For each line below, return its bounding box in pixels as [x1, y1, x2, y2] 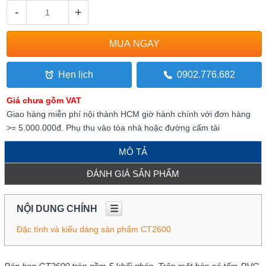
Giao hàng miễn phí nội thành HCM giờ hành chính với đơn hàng [7, 109, 251, 119]
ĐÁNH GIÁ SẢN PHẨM [86, 168, 179, 179]
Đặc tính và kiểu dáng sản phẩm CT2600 [16, 224, 171, 234]
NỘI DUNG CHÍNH [16, 203, 100, 214]
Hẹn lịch [58, 69, 93, 80]
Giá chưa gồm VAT [7, 95, 82, 105]
